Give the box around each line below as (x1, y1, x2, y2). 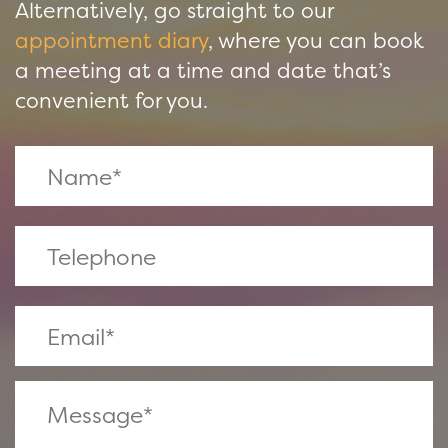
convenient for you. (15, 85, 208, 115)
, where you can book (208, 25, 424, 55)
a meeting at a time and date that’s (15, 55, 391, 85)
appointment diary (15, 25, 208, 55)
